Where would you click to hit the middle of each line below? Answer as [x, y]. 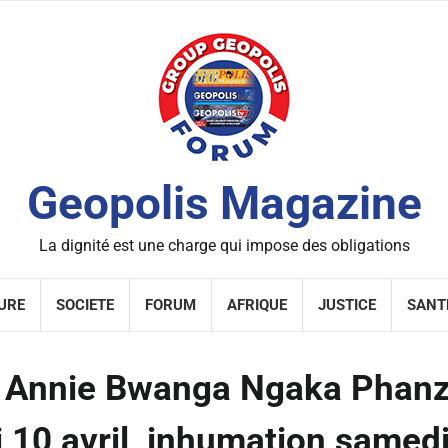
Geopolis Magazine [224, 203]
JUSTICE [347, 305]
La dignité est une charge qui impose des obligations [224, 245]
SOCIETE [85, 305]
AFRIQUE [257, 305]
